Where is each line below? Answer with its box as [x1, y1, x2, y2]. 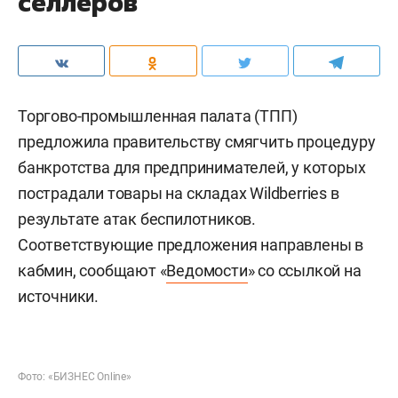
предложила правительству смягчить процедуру [18, 132, 376, 151]
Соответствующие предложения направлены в [18, 235, 363, 254]
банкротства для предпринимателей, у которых [18, 158, 366, 177]
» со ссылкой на [247, 261, 362, 280]
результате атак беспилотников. [18, 210, 257, 228]
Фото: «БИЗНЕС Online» [18, 370, 131, 383]
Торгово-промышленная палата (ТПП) [18, 107, 298, 125]
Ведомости [166, 261, 248, 280]
